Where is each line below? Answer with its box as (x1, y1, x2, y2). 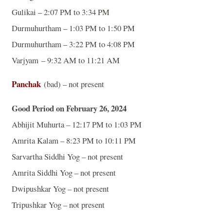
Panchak (12, 78, 41, 91)
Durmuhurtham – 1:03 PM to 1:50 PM (12, 22, 135, 34)
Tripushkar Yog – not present (12, 199, 105, 211)
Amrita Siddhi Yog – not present (12, 167, 116, 179)
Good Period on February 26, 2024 (12, 102, 127, 115)
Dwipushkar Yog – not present (12, 183, 109, 195)
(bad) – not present (41, 78, 107, 90)
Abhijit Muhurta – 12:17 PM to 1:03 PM (12, 119, 142, 130)
